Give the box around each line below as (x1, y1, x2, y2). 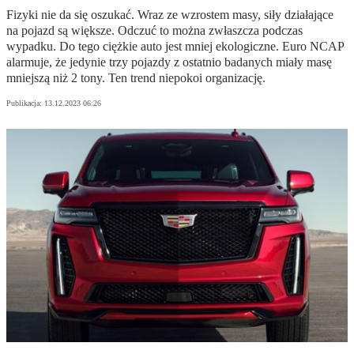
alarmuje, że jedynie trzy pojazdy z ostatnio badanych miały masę (6, 55, 332, 70)
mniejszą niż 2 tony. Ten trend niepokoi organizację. (6, 71, 265, 85)
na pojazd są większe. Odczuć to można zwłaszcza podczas (6, 24, 303, 38)
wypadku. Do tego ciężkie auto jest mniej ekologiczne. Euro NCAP (6, 40, 344, 54)
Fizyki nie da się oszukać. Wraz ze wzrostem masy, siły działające (6, 8, 333, 22)
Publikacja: (6, 99, 44, 108)
